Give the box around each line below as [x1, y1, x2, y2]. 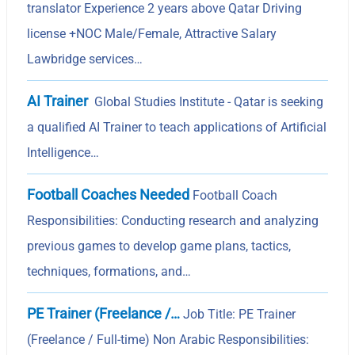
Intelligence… [27, 144, 100, 160]
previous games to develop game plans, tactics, [27, 238, 292, 254]
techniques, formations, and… [27, 263, 192, 279]
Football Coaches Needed [27, 185, 190, 203]
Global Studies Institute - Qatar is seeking [91, 94, 324, 109]
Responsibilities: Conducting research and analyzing [27, 212, 319, 228]
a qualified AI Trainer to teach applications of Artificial [27, 119, 327, 135]
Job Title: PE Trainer [180, 306, 296, 322]
